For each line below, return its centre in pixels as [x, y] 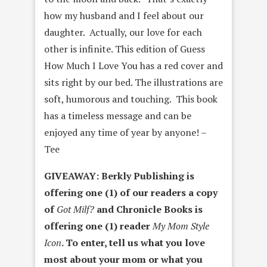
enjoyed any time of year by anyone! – [125, 132]
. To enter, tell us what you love [133, 242]
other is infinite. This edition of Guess [125, 49]
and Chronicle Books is [148, 209]
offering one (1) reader [98, 226]
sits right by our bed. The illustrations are [133, 82]
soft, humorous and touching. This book [131, 99]
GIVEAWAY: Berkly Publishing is [119, 176]
